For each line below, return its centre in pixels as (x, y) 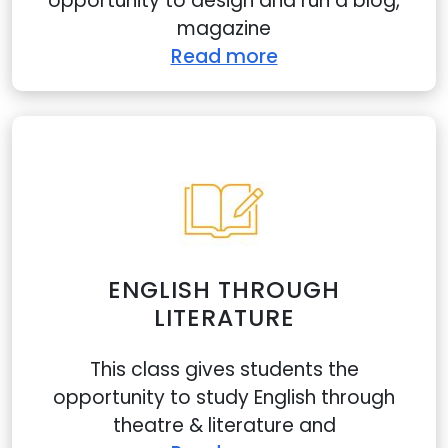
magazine (224, 28)
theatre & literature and (224, 425)
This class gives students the (224, 369)
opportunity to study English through (224, 397)
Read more (224, 56)
